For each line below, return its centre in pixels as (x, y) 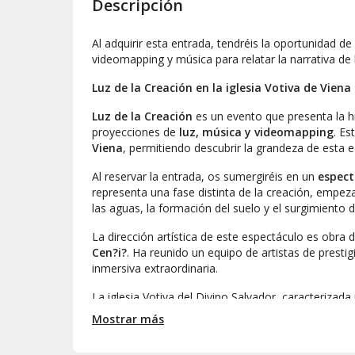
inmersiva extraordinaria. (155, 269)
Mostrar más (128, 319)
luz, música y (217, 132)
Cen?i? (109, 253)
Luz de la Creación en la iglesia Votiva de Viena (221, 88)
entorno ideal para (141, 313)
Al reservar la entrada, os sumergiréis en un (205, 177)
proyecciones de (136, 132)
